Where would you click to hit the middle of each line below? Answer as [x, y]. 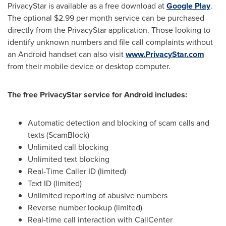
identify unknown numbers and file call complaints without [110, 42]
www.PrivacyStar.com [165, 54]
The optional [31, 18]
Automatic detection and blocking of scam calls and [119, 123]
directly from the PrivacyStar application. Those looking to [109, 30]
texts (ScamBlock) [59, 135]
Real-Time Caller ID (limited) [77, 171]
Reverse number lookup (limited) [85, 208]
